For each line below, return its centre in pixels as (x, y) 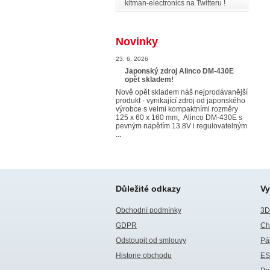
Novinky (137, 42)
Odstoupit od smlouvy (151, 240)
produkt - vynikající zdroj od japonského (181, 101)
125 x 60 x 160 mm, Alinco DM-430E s (179, 118)
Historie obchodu (144, 256)
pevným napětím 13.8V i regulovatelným (181, 126)
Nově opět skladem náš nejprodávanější (182, 92)
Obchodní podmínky (149, 210)
